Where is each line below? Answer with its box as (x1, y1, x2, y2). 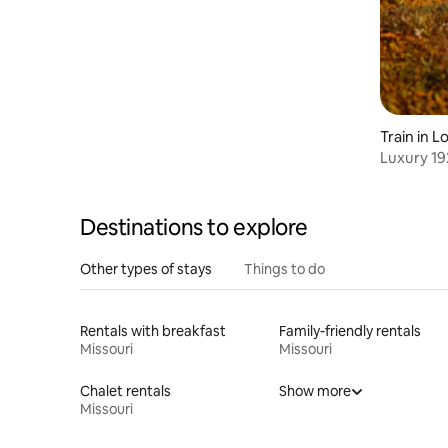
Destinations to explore (80, 213, 308, 243)
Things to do (244, 260, 325, 279)
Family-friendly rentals (278, 322, 421, 341)
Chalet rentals (80, 382, 171, 401)
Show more (278, 382, 351, 401)
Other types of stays (80, 260, 212, 279)
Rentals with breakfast (80, 322, 226, 341)
